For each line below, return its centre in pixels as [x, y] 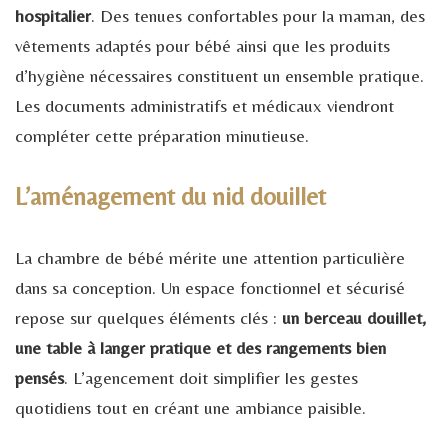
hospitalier [53, 15]
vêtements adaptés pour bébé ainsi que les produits [202, 45]
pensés [39, 377]
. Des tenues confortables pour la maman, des [258, 15]
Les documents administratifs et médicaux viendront [204, 105]
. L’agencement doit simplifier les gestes [211, 377]
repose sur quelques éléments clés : [148, 317]
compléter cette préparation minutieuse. [162, 135]
